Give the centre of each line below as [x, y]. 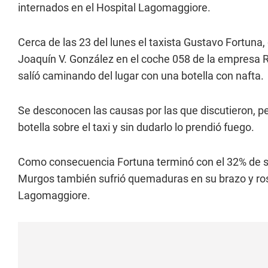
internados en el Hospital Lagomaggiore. [114, 7]
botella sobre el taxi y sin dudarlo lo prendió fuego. [136, 127]
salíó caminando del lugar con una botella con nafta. [141, 76]
